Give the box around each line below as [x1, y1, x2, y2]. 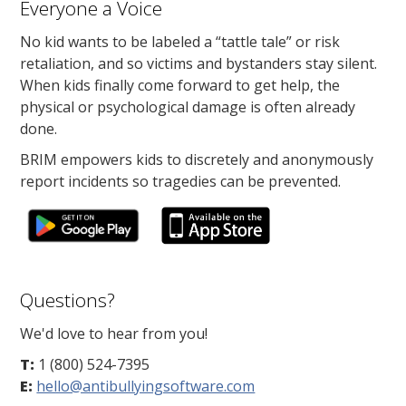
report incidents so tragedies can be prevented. [20, 170, 342, 191]
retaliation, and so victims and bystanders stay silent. [20, 53, 378, 73]
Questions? [20, 286, 116, 313]
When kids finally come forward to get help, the [20, 74, 341, 95]
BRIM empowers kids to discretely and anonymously [20, 149, 374, 169]
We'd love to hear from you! [20, 323, 208, 343]
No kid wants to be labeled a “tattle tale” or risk [20, 31, 341, 52]
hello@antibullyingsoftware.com [36, 375, 256, 396]
